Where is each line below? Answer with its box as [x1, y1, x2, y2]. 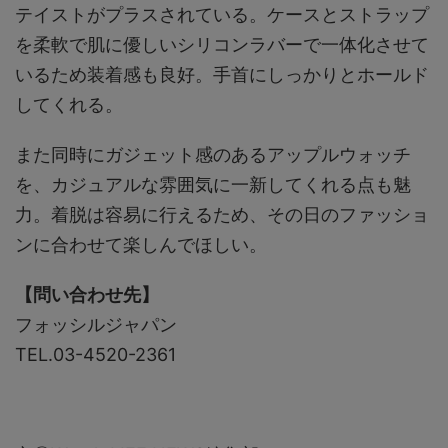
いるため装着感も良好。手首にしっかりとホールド [15, 63, 429, 85]
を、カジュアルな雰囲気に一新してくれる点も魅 [15, 173, 411, 195]
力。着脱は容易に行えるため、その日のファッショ [15, 203, 429, 225]
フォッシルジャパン [15, 313, 177, 335]
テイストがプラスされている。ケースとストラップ [15, 3, 429, 25]
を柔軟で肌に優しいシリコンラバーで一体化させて [15, 33, 429, 55]
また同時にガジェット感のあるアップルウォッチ [15, 143, 411, 165]
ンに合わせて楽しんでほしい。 [15, 233, 267, 255]
